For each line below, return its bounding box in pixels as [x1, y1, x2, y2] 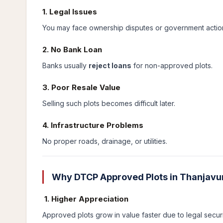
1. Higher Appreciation [42, 194, 128, 204]
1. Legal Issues [42, 7, 97, 16]
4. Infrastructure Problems [42, 120, 143, 130]
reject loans [89, 61, 131, 70]
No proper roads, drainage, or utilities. [42, 137, 167, 145]
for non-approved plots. [131, 61, 213, 70]
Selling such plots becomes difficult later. [42, 99, 175, 108]
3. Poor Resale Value [42, 83, 120, 92]
